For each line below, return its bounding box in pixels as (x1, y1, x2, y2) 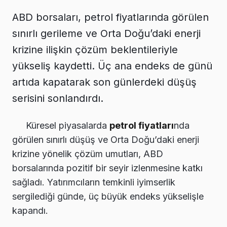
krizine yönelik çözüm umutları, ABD (12, 148, 163, 159)
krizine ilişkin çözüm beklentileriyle (12, 43, 178, 56)
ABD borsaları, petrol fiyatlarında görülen (12, 11, 209, 23)
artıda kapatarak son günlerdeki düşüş (12, 75, 197, 88)
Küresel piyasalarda (26, 120, 109, 131)
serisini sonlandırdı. (12, 92, 103, 104)
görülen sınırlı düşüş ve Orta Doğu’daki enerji (12, 134, 199, 145)
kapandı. (12, 205, 48, 216)
